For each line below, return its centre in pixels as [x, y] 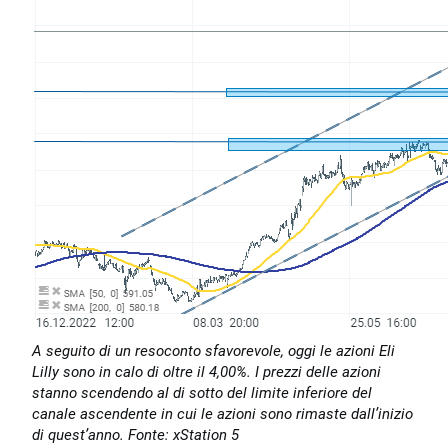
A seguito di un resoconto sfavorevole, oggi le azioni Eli [213, 351]
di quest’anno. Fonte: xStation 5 [135, 435]
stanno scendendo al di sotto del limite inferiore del [202, 393]
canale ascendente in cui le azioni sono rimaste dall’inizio [222, 414]
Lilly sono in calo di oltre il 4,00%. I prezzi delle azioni [206, 372]
